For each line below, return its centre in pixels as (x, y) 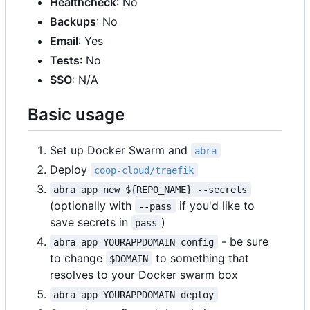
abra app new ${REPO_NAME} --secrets (151, 189)
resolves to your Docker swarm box (144, 274)
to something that (202, 258)
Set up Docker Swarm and (120, 150)
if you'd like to (217, 205)
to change (78, 258)
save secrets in (91, 222)
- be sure (245, 241)
